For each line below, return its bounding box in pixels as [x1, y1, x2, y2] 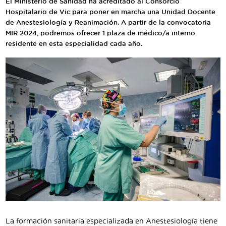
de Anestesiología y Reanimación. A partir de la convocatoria [6, 19, 211, 26]
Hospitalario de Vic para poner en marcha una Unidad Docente [6, 9, 215, 16]
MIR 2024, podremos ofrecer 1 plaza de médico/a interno [6, 30, 195, 37]
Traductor [8, 2, 39, 8]
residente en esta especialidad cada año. [6, 40, 142, 47]
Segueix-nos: [35, 24, 81, 31]
